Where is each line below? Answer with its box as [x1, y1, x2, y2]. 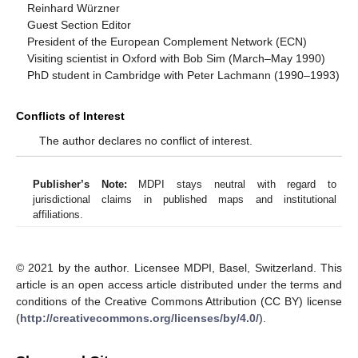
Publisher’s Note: [33, 177, 127, 190]
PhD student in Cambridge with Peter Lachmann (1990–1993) [27, 69, 340, 82]
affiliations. [33, 208, 83, 221]
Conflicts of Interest [16, 109, 125, 123]
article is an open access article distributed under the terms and [16, 277, 342, 291]
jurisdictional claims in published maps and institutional [33, 193, 336, 205]
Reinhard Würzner [27, 2, 121, 15]
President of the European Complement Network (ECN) [27, 35, 308, 49]
